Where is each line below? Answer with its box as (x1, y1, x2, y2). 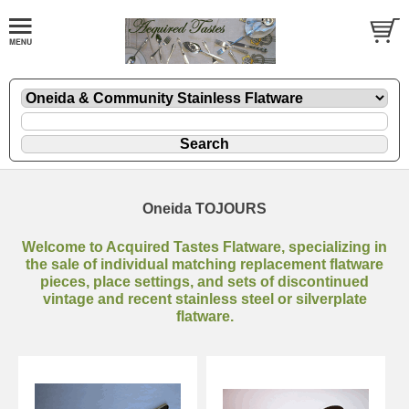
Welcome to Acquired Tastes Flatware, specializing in (22, 238, 387, 255)
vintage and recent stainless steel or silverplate (42, 290, 367, 307)
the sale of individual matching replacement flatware (26, 256, 383, 272)
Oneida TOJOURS (142, 200, 267, 216)
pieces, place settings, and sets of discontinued (40, 273, 369, 289)
